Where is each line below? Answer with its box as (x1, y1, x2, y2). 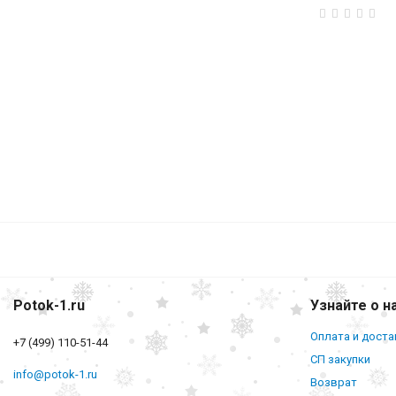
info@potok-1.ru (13, 368, 97, 381)
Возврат (310, 376, 357, 389)
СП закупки (310, 353, 370, 366)
